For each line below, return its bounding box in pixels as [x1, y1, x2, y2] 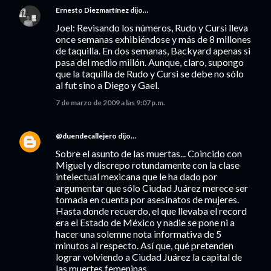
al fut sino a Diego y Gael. [56, 79, 159, 91]
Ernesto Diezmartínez [56, 5, 129, 15]
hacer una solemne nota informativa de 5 [56, 228, 221, 240]
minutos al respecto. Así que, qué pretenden [56, 240, 233, 251]
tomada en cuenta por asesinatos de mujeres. [56, 194, 239, 205]
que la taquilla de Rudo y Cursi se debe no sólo [56, 68, 244, 79]
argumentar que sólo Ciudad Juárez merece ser [56, 182, 248, 194]
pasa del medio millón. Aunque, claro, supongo [56, 56, 244, 68]
